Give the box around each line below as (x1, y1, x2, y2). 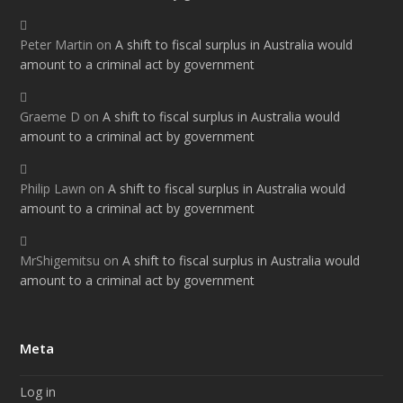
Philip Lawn (20, 180, 86, 198)
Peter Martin (20, 36, 94, 54)
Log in (20, 383, 57, 401)
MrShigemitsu (20, 252, 101, 270)
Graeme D (20, 108, 81, 126)
